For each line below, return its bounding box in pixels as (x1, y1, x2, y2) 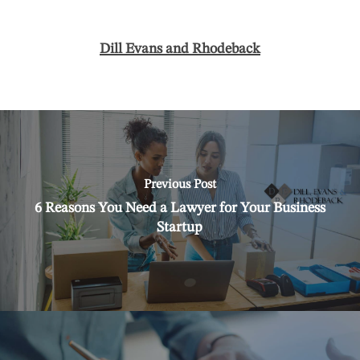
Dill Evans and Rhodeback (99, 42, 260, 57)
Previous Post (143, 178, 216, 191)
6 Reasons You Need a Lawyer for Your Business (34, 200, 325, 215)
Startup (157, 219, 203, 235)
